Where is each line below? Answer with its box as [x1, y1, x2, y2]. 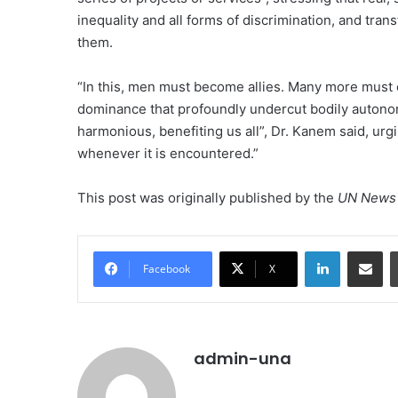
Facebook [143, 261, 190, 277]
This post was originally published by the [77, 189, 338, 207]
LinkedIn [339, 243, 386, 259]
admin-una [194, 347, 291, 370]
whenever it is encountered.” [77, 145, 259, 163]
